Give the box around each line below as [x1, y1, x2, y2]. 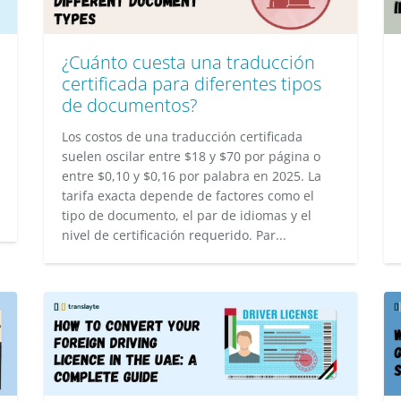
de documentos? [62, 93, 197, 117]
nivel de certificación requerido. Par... [62, 226, 286, 243]
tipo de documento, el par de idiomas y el [62, 207, 311, 224]
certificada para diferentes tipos [62, 72, 321, 96]
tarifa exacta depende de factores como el [62, 187, 314, 204]
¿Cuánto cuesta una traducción [62, 50, 315, 74]
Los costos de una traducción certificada [62, 128, 303, 145]
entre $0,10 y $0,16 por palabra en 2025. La [62, 167, 321, 184]
